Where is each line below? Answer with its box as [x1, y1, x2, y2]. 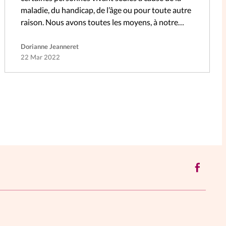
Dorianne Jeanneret [20, 42, 79, 51]
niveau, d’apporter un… [20, 29, 100, 39]
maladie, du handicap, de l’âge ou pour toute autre [20, 5, 191, 15]
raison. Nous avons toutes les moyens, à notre [20, 17, 178, 27]
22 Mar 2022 [20, 53, 60, 62]
